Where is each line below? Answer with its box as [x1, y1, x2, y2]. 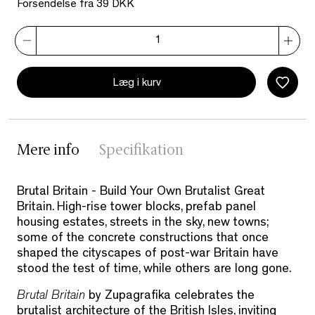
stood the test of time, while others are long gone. [17, 264, 291, 277]
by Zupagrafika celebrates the [85, 290, 255, 304]
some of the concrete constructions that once [17, 233, 269, 246]
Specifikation [99, 144, 184, 159]
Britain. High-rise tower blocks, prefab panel [17, 202, 256, 215]
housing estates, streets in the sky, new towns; [17, 217, 269, 231]
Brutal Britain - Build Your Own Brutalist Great [17, 186, 265, 200]
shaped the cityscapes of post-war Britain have [17, 248, 278, 262]
